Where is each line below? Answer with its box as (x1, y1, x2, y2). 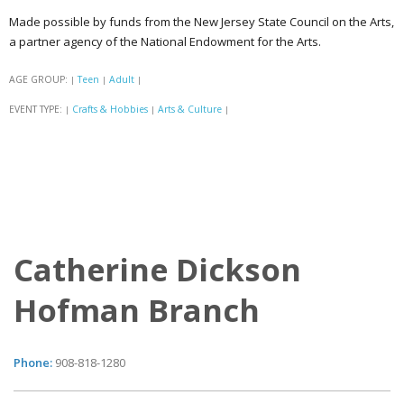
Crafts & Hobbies (72, 102, 148, 115)
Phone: (14, 353, 55, 371)
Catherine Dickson (14, 247, 301, 290)
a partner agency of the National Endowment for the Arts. (9, 32, 321, 50)
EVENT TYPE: (9, 102, 65, 115)
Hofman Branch (14, 288, 260, 331)
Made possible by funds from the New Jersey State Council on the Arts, (9, 13, 394, 30)
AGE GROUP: (9, 72, 70, 86)
